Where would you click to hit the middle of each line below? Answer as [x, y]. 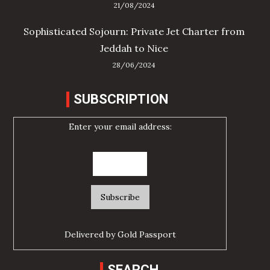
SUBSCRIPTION [121, 99]
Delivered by [91, 235]
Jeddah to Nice [134, 49]
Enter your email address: [120, 127]
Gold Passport [146, 235]
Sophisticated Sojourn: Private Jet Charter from [134, 32]
